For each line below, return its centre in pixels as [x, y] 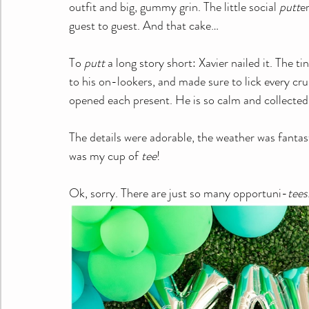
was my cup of [105, 156]
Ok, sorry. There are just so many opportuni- [178, 193]
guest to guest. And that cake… [144, 26]
